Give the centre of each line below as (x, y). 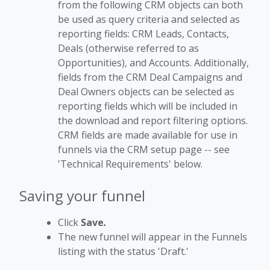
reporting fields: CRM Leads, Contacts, (143, 34)
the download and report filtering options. (153, 121)
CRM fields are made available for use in (148, 135)
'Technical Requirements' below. (130, 164)
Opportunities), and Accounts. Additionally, (153, 63)
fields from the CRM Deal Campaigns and (150, 77)
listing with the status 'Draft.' (123, 252)
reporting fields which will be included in (148, 106)
